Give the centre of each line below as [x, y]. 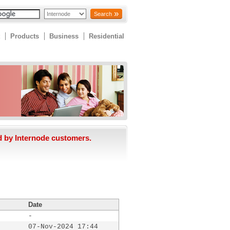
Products [25, 36]
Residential [107, 36]
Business [64, 36]
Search [103, 14]
